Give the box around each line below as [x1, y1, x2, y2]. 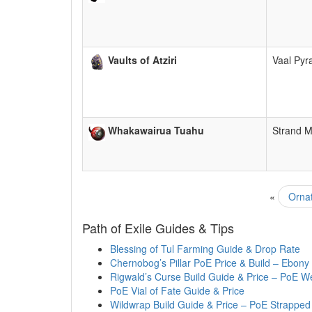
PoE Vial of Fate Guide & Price [110, 283, 244, 298]
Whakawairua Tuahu [108, 123, 204, 138]
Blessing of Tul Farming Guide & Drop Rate [110, 242, 300, 256]
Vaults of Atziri [108, 53, 177, 68]
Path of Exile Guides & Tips [82, 219, 234, 237]
